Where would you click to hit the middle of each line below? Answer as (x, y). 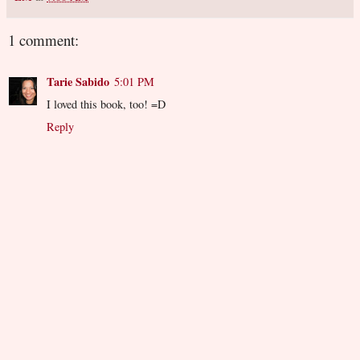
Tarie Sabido (78, 82)
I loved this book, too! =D (106, 104)
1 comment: (43, 39)
